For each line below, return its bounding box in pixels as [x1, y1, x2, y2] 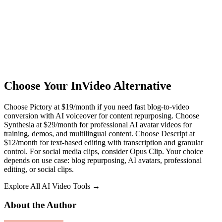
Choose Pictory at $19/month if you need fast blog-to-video [4, 102, 189, 111]
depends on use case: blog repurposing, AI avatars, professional [4, 156, 202, 165]
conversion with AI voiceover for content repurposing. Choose [4, 111, 199, 120]
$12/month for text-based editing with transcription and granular [4, 138, 203, 147]
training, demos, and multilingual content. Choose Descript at [4, 129, 195, 138]
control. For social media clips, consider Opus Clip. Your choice [4, 147, 203, 156]
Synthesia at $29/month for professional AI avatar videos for [4, 120, 192, 129]
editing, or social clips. [4, 165, 74, 173]
